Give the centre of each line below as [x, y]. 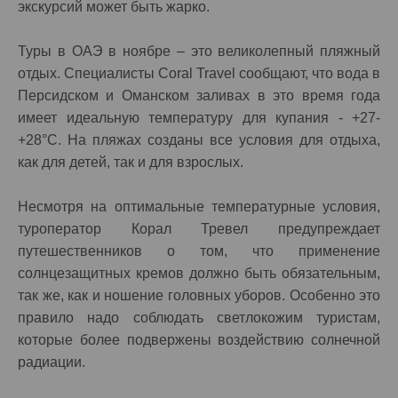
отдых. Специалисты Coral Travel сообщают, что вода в [199, 73]
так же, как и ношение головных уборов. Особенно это [199, 295]
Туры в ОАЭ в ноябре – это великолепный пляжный [199, 51]
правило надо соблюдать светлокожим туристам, [199, 318]
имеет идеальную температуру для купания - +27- [199, 118]
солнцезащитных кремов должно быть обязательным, [199, 273]
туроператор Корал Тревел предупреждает [199, 229]
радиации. [57, 362]
